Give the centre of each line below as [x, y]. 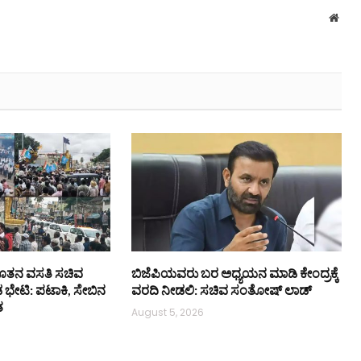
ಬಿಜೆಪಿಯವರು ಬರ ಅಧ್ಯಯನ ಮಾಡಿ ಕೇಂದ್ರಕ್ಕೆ [234, 272]
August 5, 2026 [167, 312]
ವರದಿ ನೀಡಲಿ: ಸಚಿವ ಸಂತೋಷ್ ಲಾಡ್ [221, 289]
